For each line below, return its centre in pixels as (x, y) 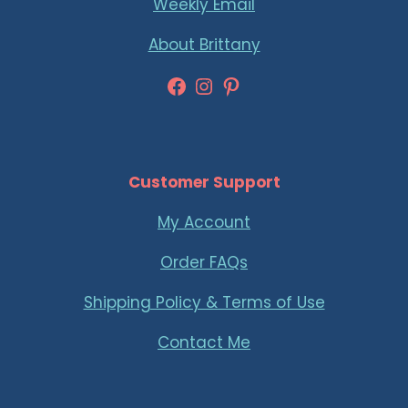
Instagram (250, 85)
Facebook (218, 85)
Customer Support (204, 182)
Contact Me (204, 342)
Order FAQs (204, 262)
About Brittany (204, 45)
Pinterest (267, 85)
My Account (204, 222)
